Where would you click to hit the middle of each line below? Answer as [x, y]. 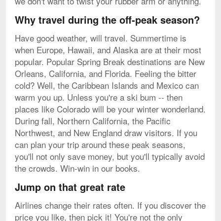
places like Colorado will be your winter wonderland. [110, 109]
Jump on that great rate [70, 186]
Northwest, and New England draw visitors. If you [106, 132]
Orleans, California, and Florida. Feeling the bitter [106, 73]
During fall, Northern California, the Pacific [93, 120]
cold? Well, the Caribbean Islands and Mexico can [107, 85]
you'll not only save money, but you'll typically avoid [110, 156]
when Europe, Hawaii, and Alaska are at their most [108, 49]
